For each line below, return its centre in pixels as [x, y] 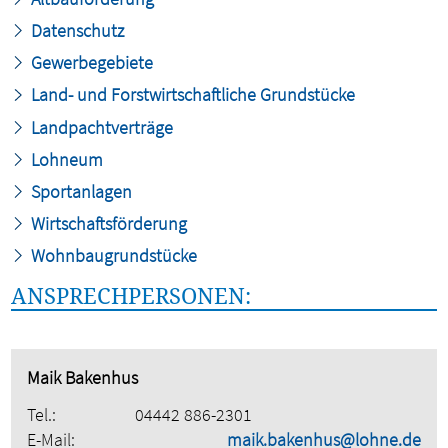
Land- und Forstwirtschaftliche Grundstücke [191, 95]
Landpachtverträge [100, 127]
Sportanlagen [80, 191]
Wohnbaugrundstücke [112, 256]
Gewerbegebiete [90, 63]
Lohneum [65, 159]
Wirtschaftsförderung [107, 224]
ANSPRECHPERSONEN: [131, 296]
